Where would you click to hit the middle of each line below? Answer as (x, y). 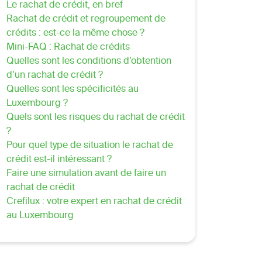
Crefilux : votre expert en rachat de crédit (94, 202)
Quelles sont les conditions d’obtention (89, 62)
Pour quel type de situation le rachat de (89, 146)
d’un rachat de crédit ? (54, 76)
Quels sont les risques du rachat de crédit (95, 118)
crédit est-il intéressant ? (59, 160)
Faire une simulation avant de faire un (86, 174)
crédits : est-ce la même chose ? (75, 34)
